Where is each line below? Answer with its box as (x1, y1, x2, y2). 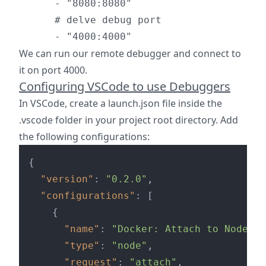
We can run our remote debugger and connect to (19, 47, 241, 60)
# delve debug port (19, 14, 161, 26)
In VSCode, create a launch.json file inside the (19, 97, 222, 110)
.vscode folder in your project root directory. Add (19, 113, 238, 126)
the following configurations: (19, 130, 150, 143)
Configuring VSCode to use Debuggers (19, 78, 230, 94)
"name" (64, 223, 100, 235)
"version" (40, 173, 94, 185)
